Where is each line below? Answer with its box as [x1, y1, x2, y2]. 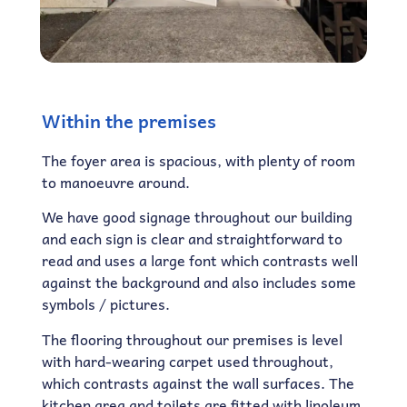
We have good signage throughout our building [41, 204, 352, 229]
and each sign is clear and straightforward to [41, 226, 342, 251]
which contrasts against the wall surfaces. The [41, 370, 354, 394]
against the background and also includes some [41, 270, 356, 294]
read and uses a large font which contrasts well [41, 248, 358, 273]
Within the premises [41, 106, 216, 136]
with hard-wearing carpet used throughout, [41, 348, 333, 372]
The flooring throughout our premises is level [41, 326, 342, 351]
